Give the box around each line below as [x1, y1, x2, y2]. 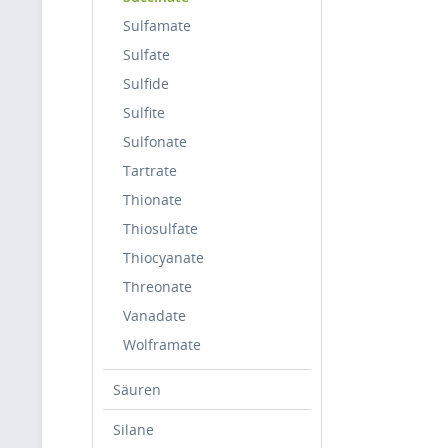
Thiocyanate [123, 248, 204, 267]
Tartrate [123, 161, 177, 180]
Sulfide [123, 74, 169, 93]
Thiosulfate [123, 219, 198, 238]
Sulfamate [123, 16, 191, 35]
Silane [113, 420, 154, 439]
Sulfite [123, 103, 165, 122]
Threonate [123, 277, 192, 296]
